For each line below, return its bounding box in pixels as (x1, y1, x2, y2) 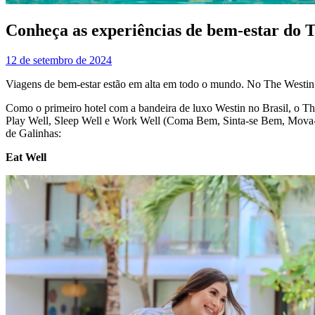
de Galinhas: (6, 127, 61, 140)
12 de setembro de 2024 (6, 54, 112, 67)
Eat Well (6, 151, 46, 164)
